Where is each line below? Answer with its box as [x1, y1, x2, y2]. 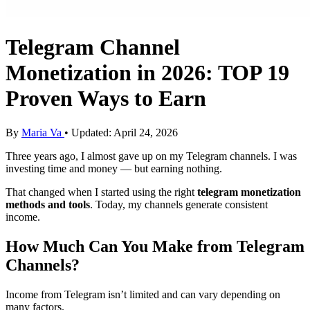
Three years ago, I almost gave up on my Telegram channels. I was [6, 149, 297, 162]
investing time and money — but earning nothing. [6, 162, 222, 174]
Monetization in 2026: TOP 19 [6, 60, 289, 86]
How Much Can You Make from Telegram [6, 237, 304, 255]
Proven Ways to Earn [6, 86, 206, 111]
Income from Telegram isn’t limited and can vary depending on [6, 288, 280, 300]
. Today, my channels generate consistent [90, 198, 268, 210]
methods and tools [6, 198, 90, 210]
